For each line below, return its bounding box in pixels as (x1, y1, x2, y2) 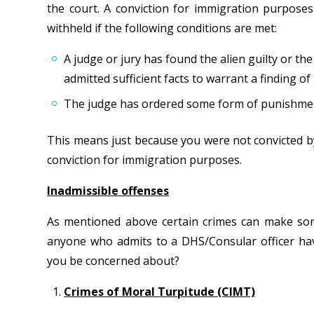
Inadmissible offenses (47, 183, 170, 198)
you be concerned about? (47, 253, 180, 268)
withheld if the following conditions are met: (47, 20, 278, 36)
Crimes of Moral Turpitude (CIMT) (64, 284, 256, 299)
